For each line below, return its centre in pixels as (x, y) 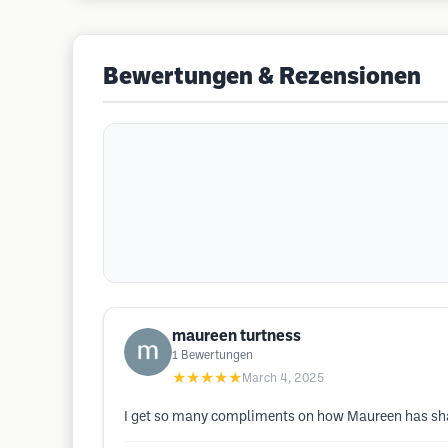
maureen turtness (236, 336)
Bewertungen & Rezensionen (262, 78)
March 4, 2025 (283, 378)
